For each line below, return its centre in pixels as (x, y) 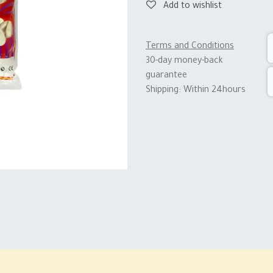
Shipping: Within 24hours (198, 90)
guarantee (166, 76)
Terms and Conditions (190, 47)
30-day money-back (184, 61)
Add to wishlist (193, 7)
